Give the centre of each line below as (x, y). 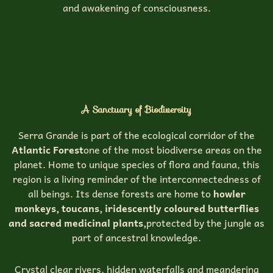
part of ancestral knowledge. (136, 237)
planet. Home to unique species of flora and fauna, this (136, 164)
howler (229, 193)
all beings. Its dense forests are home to (120, 193)
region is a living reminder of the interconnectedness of (136, 179)
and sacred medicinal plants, (77, 223)
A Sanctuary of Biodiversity (136, 110)
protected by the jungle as (205, 223)
